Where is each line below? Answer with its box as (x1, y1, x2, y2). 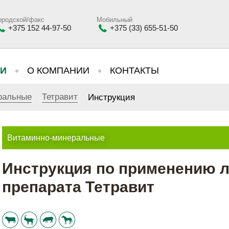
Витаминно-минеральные (7, 133, 105, 142)
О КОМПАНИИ (27, 65, 89, 76)
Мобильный (97, 15, 132, 24)
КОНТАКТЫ (110, 65, 159, 76)
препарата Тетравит (2, 178, 154, 195)
